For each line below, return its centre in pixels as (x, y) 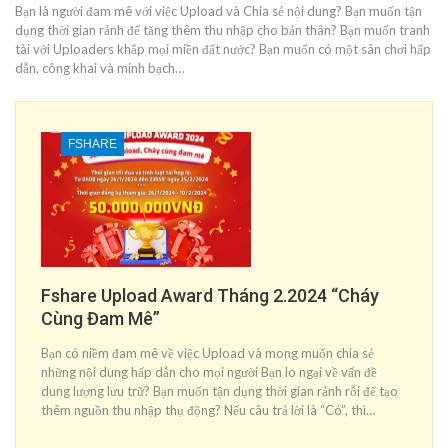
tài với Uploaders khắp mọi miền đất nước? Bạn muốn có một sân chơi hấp (223, 49)
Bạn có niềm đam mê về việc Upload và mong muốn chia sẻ (207, 352)
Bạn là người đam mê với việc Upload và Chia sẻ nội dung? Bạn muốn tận (218, 11)
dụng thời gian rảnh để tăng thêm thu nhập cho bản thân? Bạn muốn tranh (222, 30)
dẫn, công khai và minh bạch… (99, 68)
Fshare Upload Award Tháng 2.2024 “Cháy (210, 295)
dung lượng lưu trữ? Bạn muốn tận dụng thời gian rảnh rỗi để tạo (219, 390)
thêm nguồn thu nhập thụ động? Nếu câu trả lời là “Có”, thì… (208, 409)
